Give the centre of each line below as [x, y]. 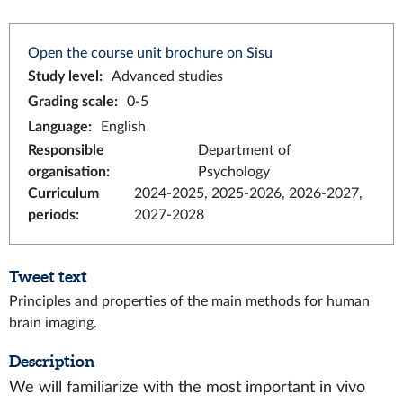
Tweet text [48, 277]
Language [58, 127]
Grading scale [71, 102]
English [123, 127]
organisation [67, 172]
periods [52, 215]
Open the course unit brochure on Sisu [150, 53]
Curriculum [63, 193]
